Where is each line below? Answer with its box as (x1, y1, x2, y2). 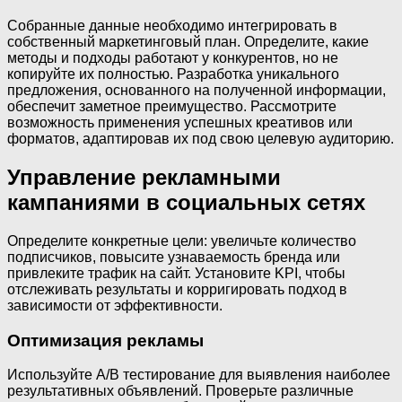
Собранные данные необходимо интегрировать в (7, 18, 337, 34)
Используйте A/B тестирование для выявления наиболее (7, 367, 390, 383)
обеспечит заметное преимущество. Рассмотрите (7, 99, 336, 115)
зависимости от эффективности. (7, 298, 223, 313)
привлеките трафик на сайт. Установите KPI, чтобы (7, 266, 345, 281)
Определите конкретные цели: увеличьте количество (7, 233, 356, 249)
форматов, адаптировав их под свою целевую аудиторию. (7, 131, 394, 147)
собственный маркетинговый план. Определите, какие (7, 34, 369, 50)
